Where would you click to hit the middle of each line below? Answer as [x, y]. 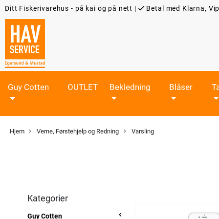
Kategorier [48, 198]
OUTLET [82, 87]
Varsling [142, 131]
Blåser [181, 87]
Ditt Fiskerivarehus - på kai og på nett [69, 8]
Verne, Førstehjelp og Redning [77, 131]
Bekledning [130, 87]
